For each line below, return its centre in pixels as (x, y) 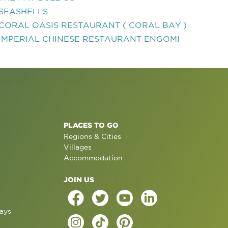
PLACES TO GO (91, 125)
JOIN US (79, 179)
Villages (77, 147)
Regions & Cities (92, 136)
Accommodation (93, 158)
